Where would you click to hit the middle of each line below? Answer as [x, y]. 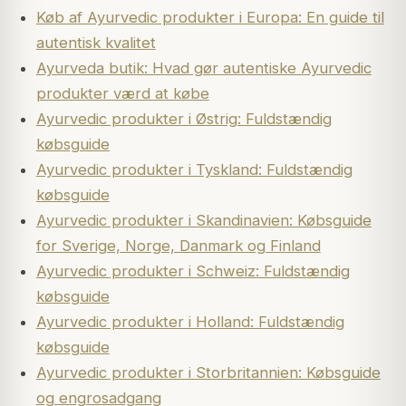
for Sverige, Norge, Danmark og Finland [178, 245]
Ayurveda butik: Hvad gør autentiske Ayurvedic [203, 68]
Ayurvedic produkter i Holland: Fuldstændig [190, 321]
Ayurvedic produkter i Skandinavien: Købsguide [203, 220]
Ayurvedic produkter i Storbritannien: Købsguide [208, 372]
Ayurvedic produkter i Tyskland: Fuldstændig [194, 169]
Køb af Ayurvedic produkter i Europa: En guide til [210, 17]
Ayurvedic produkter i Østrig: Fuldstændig [184, 118]
